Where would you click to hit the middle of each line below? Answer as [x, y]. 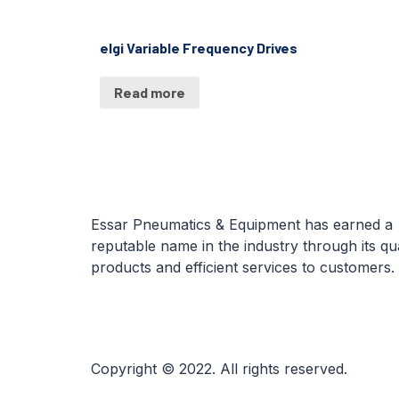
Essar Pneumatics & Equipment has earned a [242, 224]
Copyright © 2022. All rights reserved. [219, 368]
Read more [150, 93]
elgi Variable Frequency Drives [199, 48]
